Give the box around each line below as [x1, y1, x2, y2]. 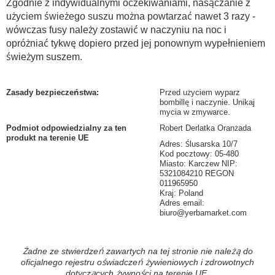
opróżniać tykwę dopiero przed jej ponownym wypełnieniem [6, 38, 265, 48]
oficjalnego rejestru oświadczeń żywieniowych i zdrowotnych [21, 257, 254, 267]
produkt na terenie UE [6, 133, 89, 142]
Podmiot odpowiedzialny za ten [6, 123, 126, 133]
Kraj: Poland [160, 188, 203, 198]
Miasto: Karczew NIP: [160, 159, 238, 168]
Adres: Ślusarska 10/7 [160, 139, 238, 149]
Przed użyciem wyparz [160, 88, 240, 97]
